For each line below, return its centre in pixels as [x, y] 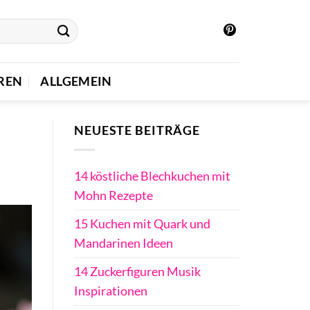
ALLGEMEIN [76, 81]
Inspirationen [111, 291]
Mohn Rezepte [113, 196]
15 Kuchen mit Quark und [142, 224]
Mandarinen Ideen [124, 244]
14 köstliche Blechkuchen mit [152, 176]
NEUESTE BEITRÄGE [137, 130]
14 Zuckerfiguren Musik [137, 272]
